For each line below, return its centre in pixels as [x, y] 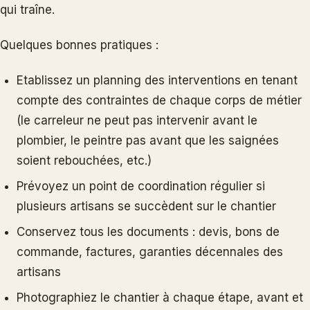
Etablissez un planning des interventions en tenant [157, 80]
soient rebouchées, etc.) [84, 160]
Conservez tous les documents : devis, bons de [148, 231]
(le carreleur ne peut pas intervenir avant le [137, 120]
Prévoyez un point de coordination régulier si [141, 186]
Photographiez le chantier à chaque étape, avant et [160, 297]
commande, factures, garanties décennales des [150, 252]
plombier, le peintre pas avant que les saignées [148, 140]
